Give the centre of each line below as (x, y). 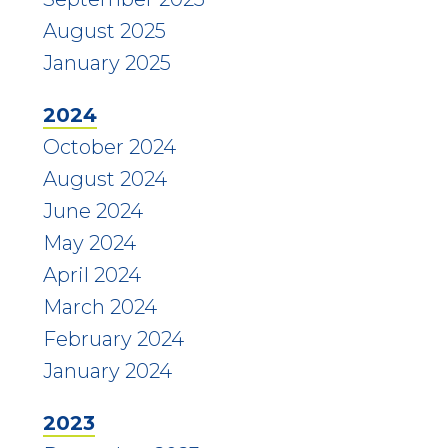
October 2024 (109, 146)
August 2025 (104, 30)
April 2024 (91, 274)
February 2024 (113, 338)
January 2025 (106, 62)
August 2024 (104, 178)
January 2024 (107, 370)
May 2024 (89, 242)
